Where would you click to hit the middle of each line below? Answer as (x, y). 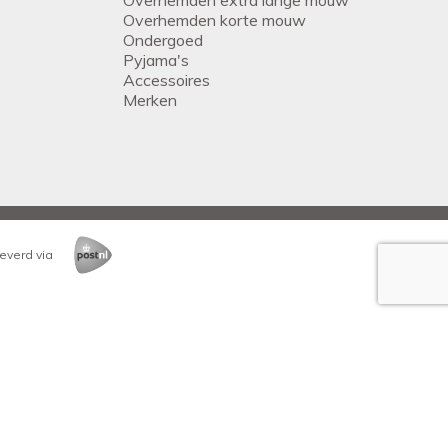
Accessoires (166, 79)
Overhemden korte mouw (214, 19)
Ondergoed (162, 39)
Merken (149, 99)
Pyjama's (155, 59)
